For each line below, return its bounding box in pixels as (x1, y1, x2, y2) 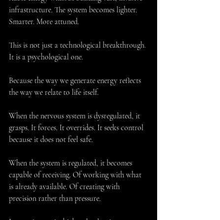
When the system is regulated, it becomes (9, 158, 134, 168)
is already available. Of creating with (9, 182, 122, 192)
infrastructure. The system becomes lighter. (9, 5, 139, 15)
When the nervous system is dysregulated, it (9, 111, 142, 121)
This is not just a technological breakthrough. (9, 40, 148, 51)
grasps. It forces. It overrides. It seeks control (9, 123, 145, 133)
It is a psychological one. (9, 52, 83, 62)
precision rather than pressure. (9, 193, 101, 204)
